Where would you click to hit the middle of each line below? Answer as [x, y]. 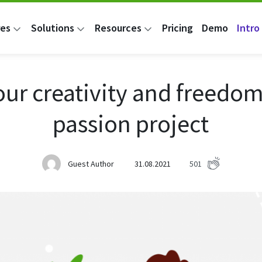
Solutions [52, 28]
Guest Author [91, 163]
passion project [131, 124]
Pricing [177, 28]
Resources [118, 28]
